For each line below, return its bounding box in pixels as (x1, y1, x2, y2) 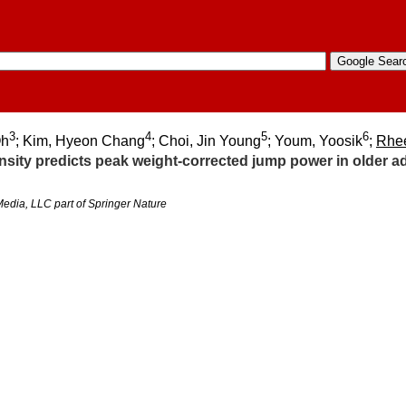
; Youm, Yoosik (267, 133, 362, 150)
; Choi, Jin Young (151, 133, 261, 150)
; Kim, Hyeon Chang (15, 133, 145, 150)
